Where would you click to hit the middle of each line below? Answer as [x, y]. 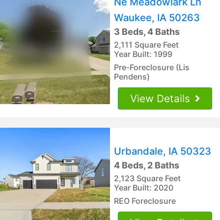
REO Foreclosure [145, 201]
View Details [162, 98]
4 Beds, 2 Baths [147, 165]
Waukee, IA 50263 [157, 17]
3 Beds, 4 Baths [147, 31]
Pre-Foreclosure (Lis [152, 67]
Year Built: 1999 [143, 54]
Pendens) [132, 76]
